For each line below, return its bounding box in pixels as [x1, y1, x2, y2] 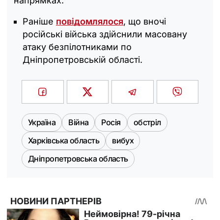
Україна [28, 117, 56, 128]
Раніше [23, 16, 56, 27]
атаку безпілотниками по [23, 42, 132, 53]
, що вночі [123, 16, 166, 27]
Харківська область [28, 136, 100, 146]
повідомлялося [56, 16, 123, 27]
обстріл [133, 117, 161, 128]
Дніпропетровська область [28, 154, 128, 164]
